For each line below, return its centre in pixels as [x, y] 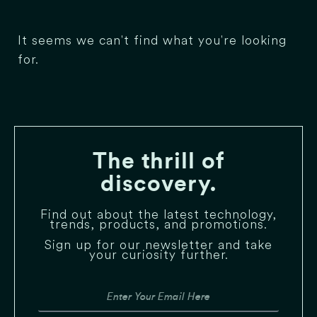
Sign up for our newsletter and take [158, 244]
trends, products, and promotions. [158, 224]
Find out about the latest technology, [158, 214]
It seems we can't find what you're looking [152, 40]
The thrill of [158, 162]
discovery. [158, 184]
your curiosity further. [158, 254]
